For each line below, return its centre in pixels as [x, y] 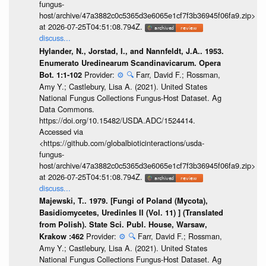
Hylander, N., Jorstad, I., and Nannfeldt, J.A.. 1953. [131, 51]
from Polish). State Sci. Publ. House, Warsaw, [123, 225]
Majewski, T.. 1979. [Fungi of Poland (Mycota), [123, 201]
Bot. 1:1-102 [61, 75]
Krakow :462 [62, 237]
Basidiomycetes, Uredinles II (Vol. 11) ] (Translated [131, 213]
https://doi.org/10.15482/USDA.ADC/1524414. [117, 120]
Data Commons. [66, 109]
